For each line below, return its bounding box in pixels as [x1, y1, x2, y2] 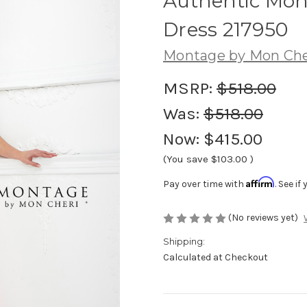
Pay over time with [163, 177, 246, 190]
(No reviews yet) [228, 211, 298, 223]
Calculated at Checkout [163, 251, 268, 264]
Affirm [246, 175, 275, 188]
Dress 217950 [163, 17, 288, 41]
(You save [163, 152, 208, 165]
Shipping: [163, 236, 205, 247]
